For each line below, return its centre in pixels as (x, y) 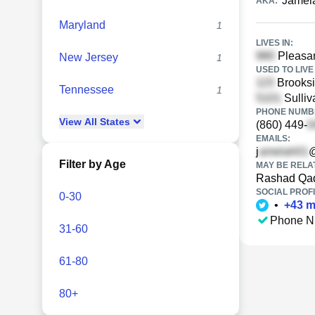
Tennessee (86, 90)
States (114, 122)
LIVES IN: (275, 43)
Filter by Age (92, 164)
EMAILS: (273, 139)
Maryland (82, 25)
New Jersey (89, 57)
